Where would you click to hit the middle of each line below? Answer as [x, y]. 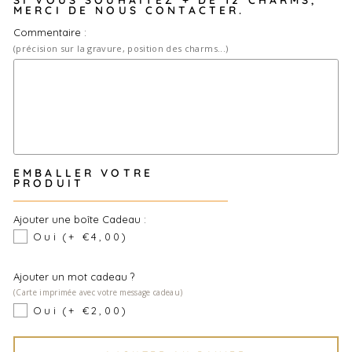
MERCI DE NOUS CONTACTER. [129, 10]
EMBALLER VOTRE [83, 172]
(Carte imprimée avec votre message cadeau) [98, 292]
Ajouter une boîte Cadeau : [80, 219]
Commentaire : [50, 32]
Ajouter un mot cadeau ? [74, 277]
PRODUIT [49, 183]
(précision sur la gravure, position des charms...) [121, 48]
